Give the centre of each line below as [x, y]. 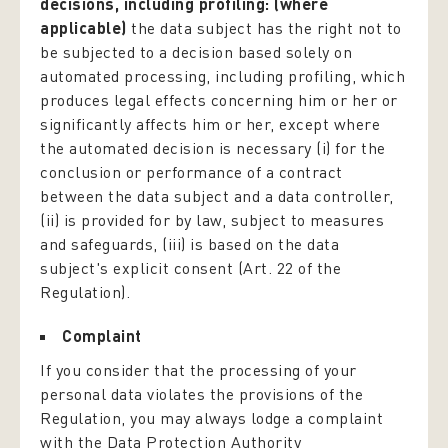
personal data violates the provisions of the [201, 394]
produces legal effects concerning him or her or [219, 100]
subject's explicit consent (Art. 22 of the [190, 268]
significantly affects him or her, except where [210, 124]
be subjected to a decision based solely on [196, 52]
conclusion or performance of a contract [191, 172]
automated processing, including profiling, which [222, 76]
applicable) [85, 28]
